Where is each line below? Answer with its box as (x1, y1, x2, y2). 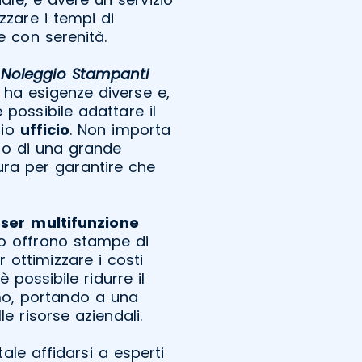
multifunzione (31, 212, 139, 233)
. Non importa (69, 119, 171, 140)
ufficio (19, 119, 70, 140)
